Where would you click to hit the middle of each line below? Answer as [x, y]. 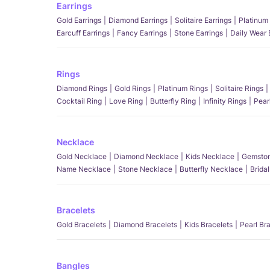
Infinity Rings [225, 101]
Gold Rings [133, 89]
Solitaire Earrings [203, 20]
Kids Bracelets [209, 225]
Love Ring [126, 101]
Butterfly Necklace [211, 169]
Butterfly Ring [173, 101]
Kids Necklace [210, 157]
